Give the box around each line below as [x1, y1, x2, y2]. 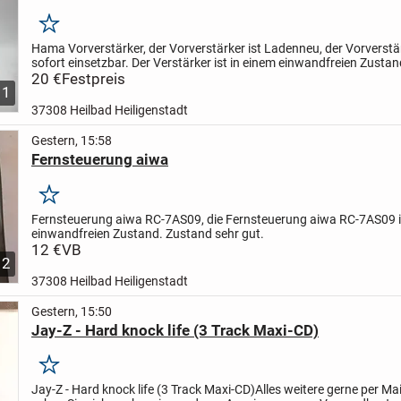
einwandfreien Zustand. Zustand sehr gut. [30, 226, 264, 241]
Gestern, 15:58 [30, 132, 112, 148]
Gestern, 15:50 [30, 303, 112, 319]
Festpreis [61, 69, 125, 88]
